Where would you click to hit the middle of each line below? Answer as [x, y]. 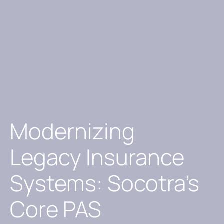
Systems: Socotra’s [105, 183]
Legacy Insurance [97, 157]
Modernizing [72, 131]
